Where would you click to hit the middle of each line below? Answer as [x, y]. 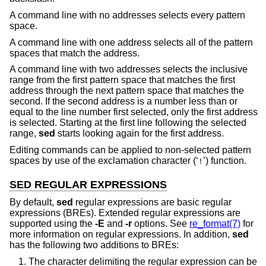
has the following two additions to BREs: [94, 245]
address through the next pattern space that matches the [127, 91]
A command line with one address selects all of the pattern [131, 42]
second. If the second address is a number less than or [123, 102]
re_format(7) [215, 224]
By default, [33, 202]
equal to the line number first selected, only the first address [134, 112]
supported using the [52, 224]
